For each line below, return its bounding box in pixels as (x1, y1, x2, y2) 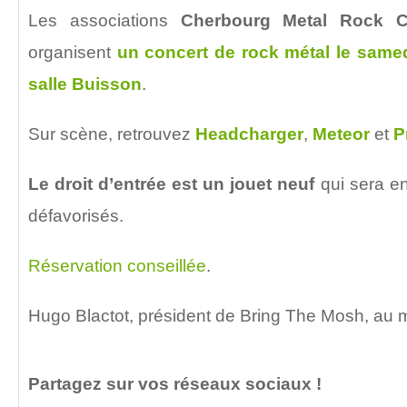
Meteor (313, 124, 374, 144)
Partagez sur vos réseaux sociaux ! (28, 373, 322, 393)
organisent (28, 42, 117, 62)
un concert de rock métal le (116, 42, 352, 62)
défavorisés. (28, 205, 124, 225)
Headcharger (195, 124, 303, 144)
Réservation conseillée (28, 255, 206, 275)
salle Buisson (28, 74, 142, 94)
